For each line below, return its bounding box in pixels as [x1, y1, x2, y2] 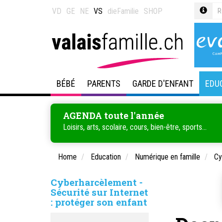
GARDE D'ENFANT [132, 78, 193, 89]
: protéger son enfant [51, 196, 147, 208]
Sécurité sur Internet [51, 186, 148, 198]
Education [91, 152, 121, 162]
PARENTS [87, 78, 120, 89]
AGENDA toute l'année [63, 110, 164, 121]
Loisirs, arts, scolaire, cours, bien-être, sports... [63, 122, 207, 132]
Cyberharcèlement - [51, 176, 143, 188]
